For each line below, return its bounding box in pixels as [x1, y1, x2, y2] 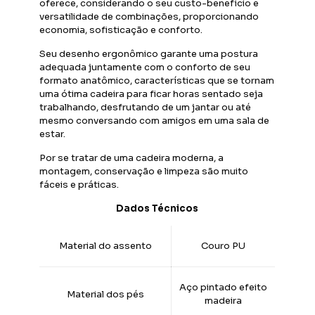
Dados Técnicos [116, 202, 199, 214]
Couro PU [201, 240, 246, 252]
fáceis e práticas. [39, 179, 120, 191]
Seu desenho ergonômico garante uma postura [39, 48, 259, 60]
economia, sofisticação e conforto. [39, 24, 203, 36]
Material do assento [58, 240, 152, 252]
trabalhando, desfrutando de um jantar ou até [39, 101, 252, 113]
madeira [205, 295, 243, 307]
